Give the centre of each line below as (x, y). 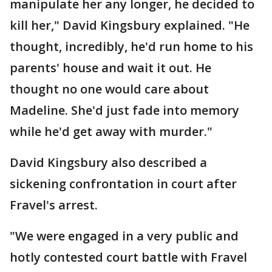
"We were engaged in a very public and (124, 236)
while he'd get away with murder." (111, 131)
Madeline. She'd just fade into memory (124, 110)
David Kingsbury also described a (108, 162)
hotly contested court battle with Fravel (128, 257)
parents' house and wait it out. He (110, 68)
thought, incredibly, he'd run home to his (131, 46)
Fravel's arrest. (54, 205)
